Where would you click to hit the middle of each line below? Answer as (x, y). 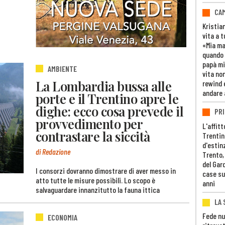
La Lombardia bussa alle (104, 86)
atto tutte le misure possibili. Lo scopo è (95, 180)
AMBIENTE (62, 69)
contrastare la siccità (93, 136)
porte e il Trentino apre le (107, 98)
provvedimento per (89, 123)
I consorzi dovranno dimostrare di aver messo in (106, 171)
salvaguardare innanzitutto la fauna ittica (98, 190)
